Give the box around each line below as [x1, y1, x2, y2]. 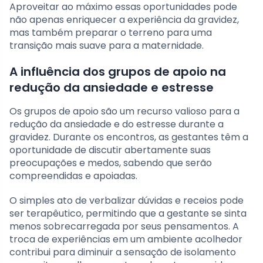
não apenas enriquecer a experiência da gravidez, [9, 12, 239, 26]
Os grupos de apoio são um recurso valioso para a [9, 104, 240, 118]
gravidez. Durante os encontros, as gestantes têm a [9, 130, 248, 144]
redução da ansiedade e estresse [9, 79, 214, 96]
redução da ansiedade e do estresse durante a [9, 117, 224, 131]
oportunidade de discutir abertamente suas [9, 143, 211, 157]
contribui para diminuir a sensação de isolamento [9, 245, 236, 259]
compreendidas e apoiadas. [9, 168, 137, 183]
